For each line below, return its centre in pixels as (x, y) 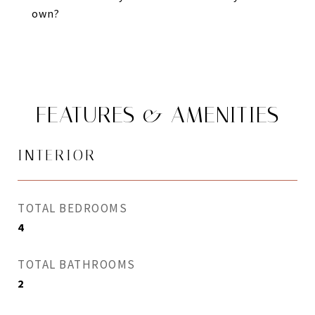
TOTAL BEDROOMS (72, 208)
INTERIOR (57, 155)
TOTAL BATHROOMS (77, 264)
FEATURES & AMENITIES (157, 115)
